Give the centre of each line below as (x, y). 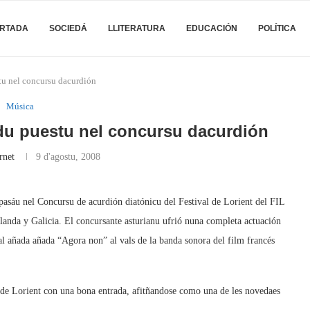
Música (20, 106)
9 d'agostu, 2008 (69, 157)
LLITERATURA (137, 28)
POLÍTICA (277, 28)
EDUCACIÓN (212, 28)
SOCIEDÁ (68, 28)
